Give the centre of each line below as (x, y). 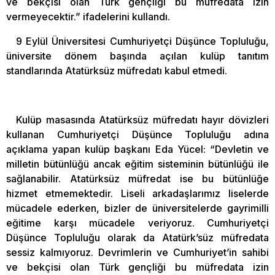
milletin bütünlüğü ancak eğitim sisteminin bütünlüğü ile (137, 164)
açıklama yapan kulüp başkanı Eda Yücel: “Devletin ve (137, 149)
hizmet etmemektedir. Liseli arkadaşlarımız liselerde (137, 193)
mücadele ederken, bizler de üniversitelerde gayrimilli (137, 208)
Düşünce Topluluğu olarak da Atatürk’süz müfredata (137, 238)
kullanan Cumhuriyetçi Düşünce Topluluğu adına (137, 134)
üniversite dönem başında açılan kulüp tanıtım (137, 56)
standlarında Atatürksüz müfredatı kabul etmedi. (117, 71)
